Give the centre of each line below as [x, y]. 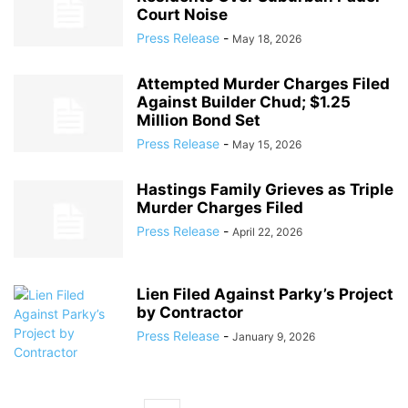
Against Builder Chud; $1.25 [244, 102]
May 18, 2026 [267, 39]
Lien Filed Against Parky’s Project [265, 294]
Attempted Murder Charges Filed [263, 84]
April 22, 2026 [267, 232]
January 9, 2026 [274, 337]
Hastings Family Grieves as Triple [265, 189]
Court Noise [182, 15]
